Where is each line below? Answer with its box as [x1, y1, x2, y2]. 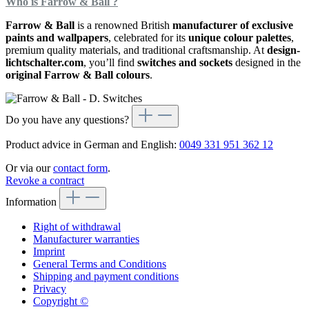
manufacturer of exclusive [172, 19, 293, 31]
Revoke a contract [6, 174, 84, 186]
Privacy [33, 282, 66, 295]
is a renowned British [77, 19, 172, 31]
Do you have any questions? [6, 113, 132, 126]
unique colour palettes [188, 31, 291, 43]
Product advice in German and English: [6, 138, 179, 150]
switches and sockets [137, 56, 232, 68]
